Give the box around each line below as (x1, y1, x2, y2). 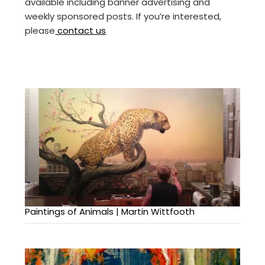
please (25, 24, 56, 37)
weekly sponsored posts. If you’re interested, (25, 9, 222, 22)
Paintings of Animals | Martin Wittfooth (25, 205, 195, 218)
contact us (55, 24, 106, 37)
